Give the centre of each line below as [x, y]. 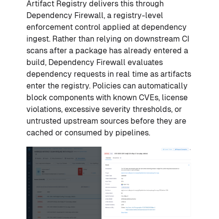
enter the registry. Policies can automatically [107, 86]
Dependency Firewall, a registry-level [95, 16]
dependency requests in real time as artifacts [109, 74]
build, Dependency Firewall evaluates [95, 63]
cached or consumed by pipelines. [88, 133]
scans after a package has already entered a [107, 51]
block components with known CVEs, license [107, 98]
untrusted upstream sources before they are [106, 121]
